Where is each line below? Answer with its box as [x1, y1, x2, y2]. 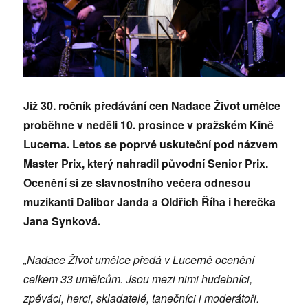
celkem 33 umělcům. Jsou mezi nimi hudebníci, [23, 270, 253, 287]
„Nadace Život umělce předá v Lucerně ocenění [23, 251, 255, 267]
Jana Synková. [23, 212, 101, 229]
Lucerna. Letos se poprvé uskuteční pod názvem [23, 135, 278, 152]
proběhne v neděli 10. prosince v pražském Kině [23, 116, 274, 133]
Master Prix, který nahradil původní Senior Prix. [23, 155, 269, 171]
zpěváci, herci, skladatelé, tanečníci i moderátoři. [23, 289, 260, 306]
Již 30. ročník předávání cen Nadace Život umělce [23, 97, 281, 113]
